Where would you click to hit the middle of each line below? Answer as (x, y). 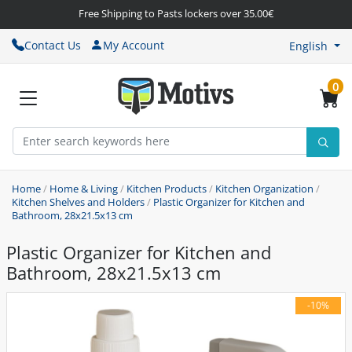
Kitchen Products (167, 189)
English (309, 46)
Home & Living (84, 189)
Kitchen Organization (264, 189)
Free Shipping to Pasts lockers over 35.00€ (176, 13)
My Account (134, 45)
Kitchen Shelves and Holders (78, 202)
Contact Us (53, 45)
